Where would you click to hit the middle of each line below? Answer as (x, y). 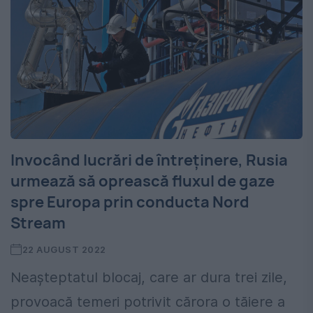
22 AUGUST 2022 (64, 250)
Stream (38, 223)
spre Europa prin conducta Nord (130, 202)
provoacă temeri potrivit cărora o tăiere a (148, 302)
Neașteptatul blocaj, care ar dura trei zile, (149, 278)
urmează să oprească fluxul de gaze (143, 181)
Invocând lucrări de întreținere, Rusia (149, 160)
